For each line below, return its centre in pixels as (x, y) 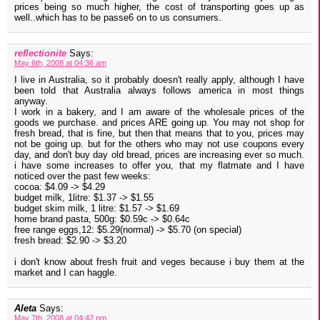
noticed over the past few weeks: (82, 176)
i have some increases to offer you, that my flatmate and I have (159, 166)
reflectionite (40, 54)
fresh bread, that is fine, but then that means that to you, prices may (159, 134)
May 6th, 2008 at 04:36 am (60, 63)
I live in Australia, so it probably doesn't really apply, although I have (159, 80)
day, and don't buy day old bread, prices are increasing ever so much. (159, 155)
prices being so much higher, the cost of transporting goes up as (159, 7)
